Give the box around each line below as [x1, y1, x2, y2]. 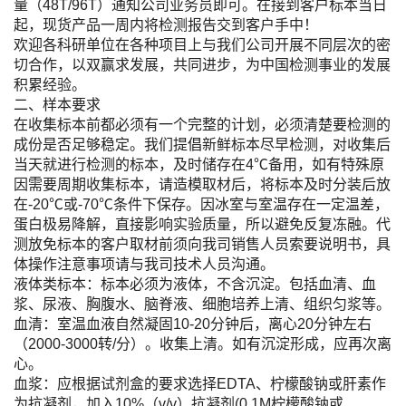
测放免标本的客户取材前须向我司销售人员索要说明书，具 [14, 237, 391, 253]
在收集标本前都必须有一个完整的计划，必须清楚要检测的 [14, 117, 391, 133]
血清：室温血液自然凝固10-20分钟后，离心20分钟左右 [14, 316, 372, 333]
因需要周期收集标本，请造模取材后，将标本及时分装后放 [14, 177, 391, 193]
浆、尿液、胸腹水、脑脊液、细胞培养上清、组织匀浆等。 [14, 296, 391, 313]
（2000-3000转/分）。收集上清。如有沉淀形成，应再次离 [14, 336, 391, 353]
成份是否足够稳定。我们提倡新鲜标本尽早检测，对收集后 [14, 137, 391, 153]
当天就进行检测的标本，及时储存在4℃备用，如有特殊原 [14, 157, 384, 173]
